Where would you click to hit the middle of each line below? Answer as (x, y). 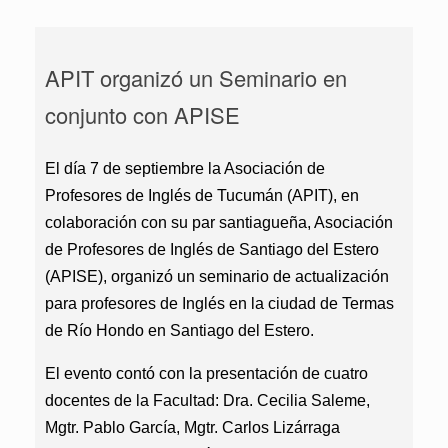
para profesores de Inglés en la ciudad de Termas (219, 303)
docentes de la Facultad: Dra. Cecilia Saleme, (207, 400)
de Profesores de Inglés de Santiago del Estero (212, 249)
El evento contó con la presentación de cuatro (206, 373)
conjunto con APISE (142, 114)
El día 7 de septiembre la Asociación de (185, 168)
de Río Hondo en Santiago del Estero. (179, 330)
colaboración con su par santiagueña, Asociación (219, 222)
